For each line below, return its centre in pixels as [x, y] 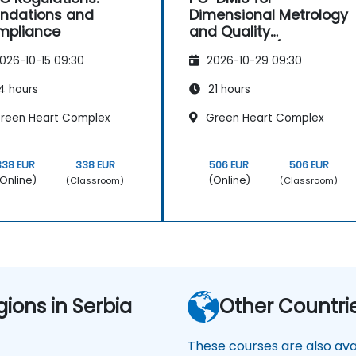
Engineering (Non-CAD [267, 48]
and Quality [230, 32]
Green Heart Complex [263, 118]
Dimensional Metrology [269, 15]
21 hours [228, 90]
